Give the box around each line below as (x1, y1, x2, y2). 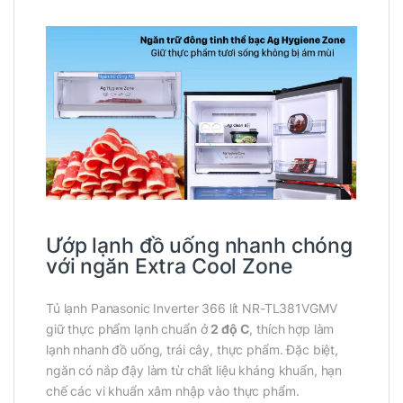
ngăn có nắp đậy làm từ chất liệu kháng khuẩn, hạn (46, 363, 343, 379)
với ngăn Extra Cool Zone (46, 254, 293, 280)
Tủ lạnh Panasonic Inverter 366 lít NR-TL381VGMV (46, 300, 337, 317)
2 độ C (210, 321, 250, 337)
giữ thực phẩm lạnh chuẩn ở (46, 321, 211, 337)
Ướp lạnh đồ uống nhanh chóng (46, 233, 354, 259)
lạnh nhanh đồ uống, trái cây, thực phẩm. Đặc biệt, (46, 342, 338, 358)
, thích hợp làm (249, 321, 335, 337)
